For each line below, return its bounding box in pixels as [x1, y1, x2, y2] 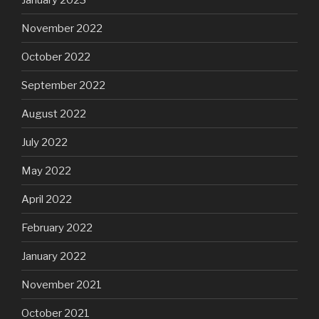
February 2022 [21, 221, 93, 234]
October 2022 [21, 50, 90, 63]
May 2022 [21, 164, 71, 177]
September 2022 [21, 78, 105, 92]
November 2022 [21, 21, 103, 35]
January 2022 [21, 249, 86, 263]
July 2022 [21, 135, 68, 149]
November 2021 [21, 278, 102, 291]
